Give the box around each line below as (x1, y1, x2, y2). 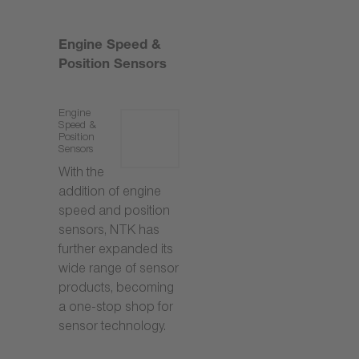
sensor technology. (58, 321, 166, 336)
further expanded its (58, 244, 173, 259)
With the (58, 167, 104, 182)
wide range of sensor (58, 264, 179, 278)
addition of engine (58, 187, 161, 201)
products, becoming (58, 283, 174, 297)
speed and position (58, 206, 170, 220)
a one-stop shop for (58, 302, 173, 317)
